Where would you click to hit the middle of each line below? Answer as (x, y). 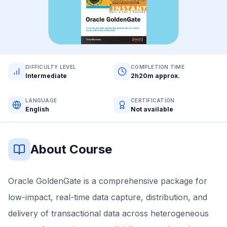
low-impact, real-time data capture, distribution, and (108, 197)
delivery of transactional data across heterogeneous (108, 213)
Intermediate (46, 75)
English (37, 109)
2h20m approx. (155, 75)
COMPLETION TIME (158, 67)
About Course (71, 149)
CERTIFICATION (153, 100)
